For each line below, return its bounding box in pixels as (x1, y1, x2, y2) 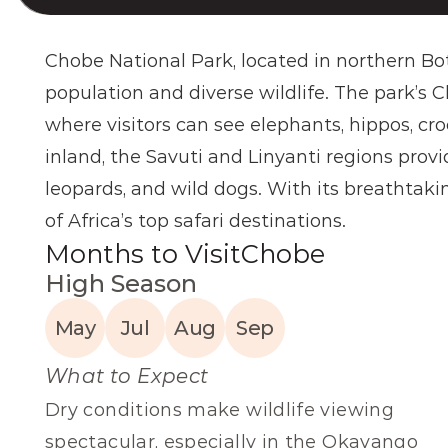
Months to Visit (45, 238, 241, 269)
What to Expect (45, 364, 209, 388)
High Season (45, 269, 197, 298)
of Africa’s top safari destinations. (45, 210, 346, 232)
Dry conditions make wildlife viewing (45, 399, 394, 421)
